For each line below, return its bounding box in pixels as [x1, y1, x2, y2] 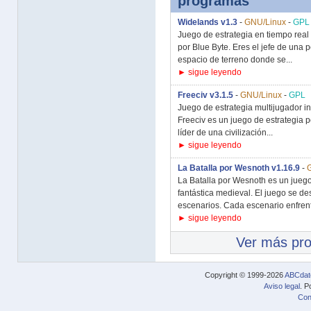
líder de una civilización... [178, 128, 273, 137]
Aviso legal [264, 282, 300, 291]
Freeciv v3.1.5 [178, 90, 233, 100]
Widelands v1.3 [178, 17, 237, 27]
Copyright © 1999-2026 [205, 271, 285, 279]
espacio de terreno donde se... [178, 55, 292, 65]
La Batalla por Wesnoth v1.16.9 [178, 163, 300, 173]
